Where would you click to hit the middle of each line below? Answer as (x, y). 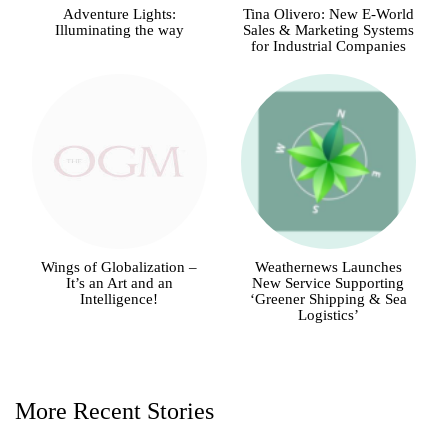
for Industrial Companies (328, 45)
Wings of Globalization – (119, 267)
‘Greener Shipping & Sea (328, 299)
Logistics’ (328, 315)
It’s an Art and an (119, 283)
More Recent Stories (114, 411)
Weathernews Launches (328, 267)
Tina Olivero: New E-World (328, 13)
